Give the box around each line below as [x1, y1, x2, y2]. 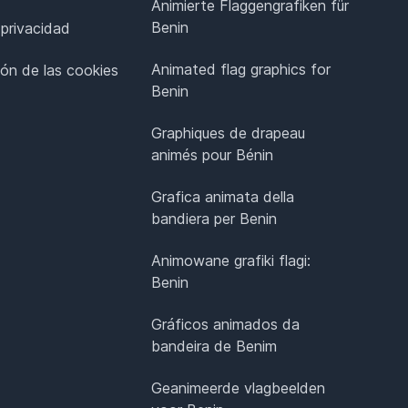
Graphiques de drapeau [151, 124, 306, 143]
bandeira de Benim [151, 337, 278, 356]
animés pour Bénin [151, 146, 274, 165]
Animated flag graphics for [151, 60, 331, 79]
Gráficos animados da [151, 315, 301, 334]
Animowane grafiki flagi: [151, 251, 311, 270]
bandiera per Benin [151, 209, 278, 229]
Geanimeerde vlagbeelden [151, 379, 326, 398]
